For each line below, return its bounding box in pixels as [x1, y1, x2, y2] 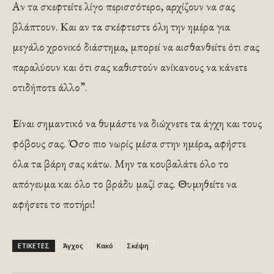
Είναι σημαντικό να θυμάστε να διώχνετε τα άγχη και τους [12, 115, 262, 131]
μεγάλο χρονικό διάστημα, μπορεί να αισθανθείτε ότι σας [12, 39, 259, 54]
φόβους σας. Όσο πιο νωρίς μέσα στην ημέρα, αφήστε [12, 135, 246, 151]
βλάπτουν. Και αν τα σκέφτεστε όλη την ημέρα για [12, 18, 230, 34]
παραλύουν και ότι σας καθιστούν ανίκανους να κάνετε [12, 59, 247, 75]
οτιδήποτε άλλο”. [12, 79, 87, 95]
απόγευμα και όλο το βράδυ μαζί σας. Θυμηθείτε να [12, 176, 237, 191]
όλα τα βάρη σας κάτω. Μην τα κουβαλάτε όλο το [12, 155, 229, 171]
